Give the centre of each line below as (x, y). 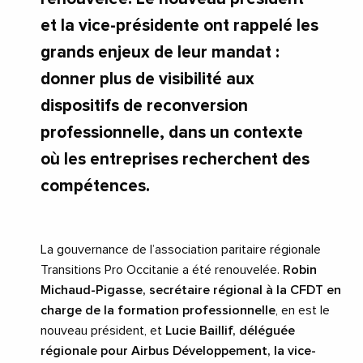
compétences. (95, 186)
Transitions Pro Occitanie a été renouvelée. (162, 270)
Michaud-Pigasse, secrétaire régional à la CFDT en (191, 290)
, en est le (303, 311)
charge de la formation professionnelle (158, 311)
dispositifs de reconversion (144, 106)
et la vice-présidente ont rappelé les (179, 26)
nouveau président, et (103, 331)
